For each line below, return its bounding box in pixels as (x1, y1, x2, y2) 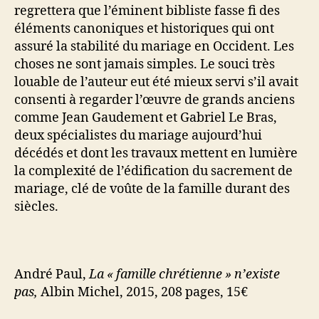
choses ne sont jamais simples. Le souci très (14, 56, 275, 73)
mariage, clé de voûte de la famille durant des (14, 180, 290, 197)
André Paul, (14, 266, 89, 283)
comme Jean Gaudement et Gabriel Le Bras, (14, 109, 277, 126)
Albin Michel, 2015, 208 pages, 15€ (41, 283, 248, 300)
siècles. (14, 198, 58, 215)
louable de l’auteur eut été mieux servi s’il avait (14, 73, 298, 90)
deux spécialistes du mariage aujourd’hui (14, 127, 262, 144)
